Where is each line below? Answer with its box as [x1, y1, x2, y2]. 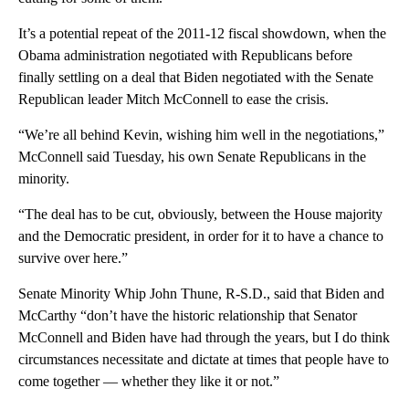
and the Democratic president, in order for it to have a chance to [18, 227, 383, 244]
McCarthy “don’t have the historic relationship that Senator [18, 307, 357, 323]
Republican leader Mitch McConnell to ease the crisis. [18, 90, 329, 107]
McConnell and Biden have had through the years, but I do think [18, 329, 390, 345]
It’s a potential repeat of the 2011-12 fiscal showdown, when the [18, 25, 386, 41]
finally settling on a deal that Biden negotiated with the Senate [18, 68, 373, 85]
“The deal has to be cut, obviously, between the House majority [18, 205, 383, 222]
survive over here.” [18, 249, 128, 266]
